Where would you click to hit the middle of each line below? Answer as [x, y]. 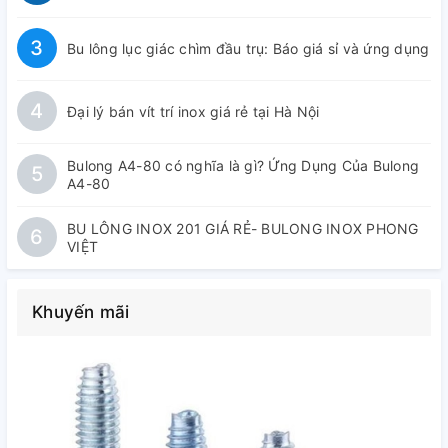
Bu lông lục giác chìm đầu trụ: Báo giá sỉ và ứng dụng [248, 48]
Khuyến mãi [81, 312]
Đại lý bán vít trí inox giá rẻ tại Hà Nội [193, 111]
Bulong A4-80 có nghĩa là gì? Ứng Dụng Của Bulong [243, 165]
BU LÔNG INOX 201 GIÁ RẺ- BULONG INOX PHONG [243, 228]
